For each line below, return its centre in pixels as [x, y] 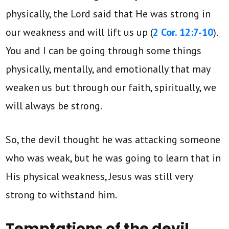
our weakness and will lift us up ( [79, 32]
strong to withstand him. [62, 194]
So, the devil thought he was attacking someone [113, 139]
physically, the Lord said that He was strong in [108, 14]
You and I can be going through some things [104, 50]
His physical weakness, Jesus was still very [99, 176]
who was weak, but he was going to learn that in [113, 158]
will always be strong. [54, 106]
